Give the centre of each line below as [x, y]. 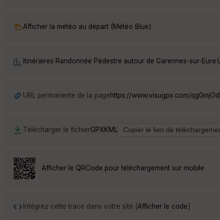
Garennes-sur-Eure [186, 61]
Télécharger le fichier [57, 130]
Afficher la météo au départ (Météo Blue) [87, 27]
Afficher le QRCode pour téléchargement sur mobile [123, 168]
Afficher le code [163, 206]
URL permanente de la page [67, 96]
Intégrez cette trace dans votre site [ [80, 206]
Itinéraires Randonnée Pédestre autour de [90, 61]
